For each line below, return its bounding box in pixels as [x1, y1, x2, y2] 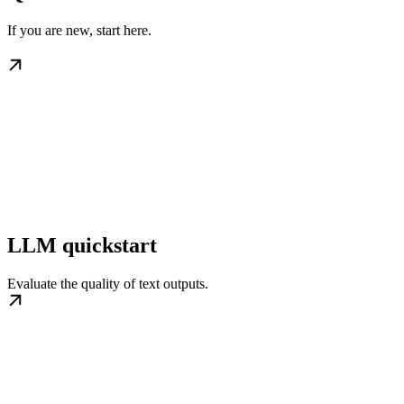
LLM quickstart [7, 233, 157, 257]
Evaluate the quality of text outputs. [7, 275, 208, 291]
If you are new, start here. [7, 22, 151, 38]
